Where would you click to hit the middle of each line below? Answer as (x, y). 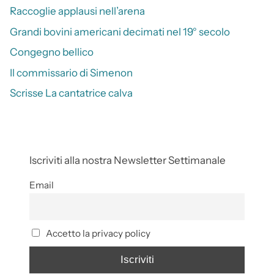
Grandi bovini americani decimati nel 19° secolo (120, 31)
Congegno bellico (52, 52)
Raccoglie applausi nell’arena (77, 11)
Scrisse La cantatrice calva (71, 93)
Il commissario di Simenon (71, 72)
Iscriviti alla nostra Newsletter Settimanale (128, 160)
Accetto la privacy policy (97, 234)
